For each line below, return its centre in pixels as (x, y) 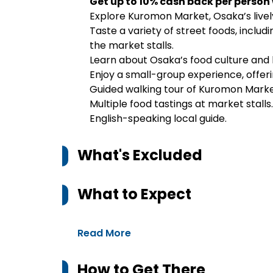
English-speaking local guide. (158, 119)
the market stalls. (132, 45)
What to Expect (134, 194)
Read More (104, 233)
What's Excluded (140, 155)
